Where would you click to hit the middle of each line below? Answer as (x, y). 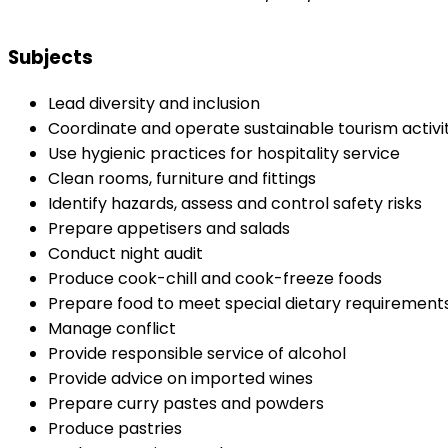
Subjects (50, 58)
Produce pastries (115, 429)
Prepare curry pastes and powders (186, 404)
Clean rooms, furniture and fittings (182, 179)
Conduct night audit (125, 254)
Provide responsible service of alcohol (197, 354)
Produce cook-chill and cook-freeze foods (215, 279)
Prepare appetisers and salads (169, 229)
